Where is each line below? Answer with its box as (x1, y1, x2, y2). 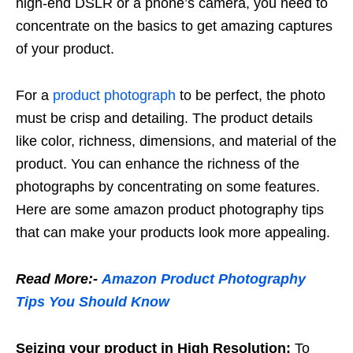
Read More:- (16, 270, 102, 287)
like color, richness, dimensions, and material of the (16, 132, 336, 149)
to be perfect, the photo (176, 87, 325, 103)
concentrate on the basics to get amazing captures (16, 17, 333, 34)
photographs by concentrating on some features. (16, 178, 320, 195)
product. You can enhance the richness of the (16, 155, 299, 172)
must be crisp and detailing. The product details (16, 110, 313, 126)
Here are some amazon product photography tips (16, 201, 324, 217)
